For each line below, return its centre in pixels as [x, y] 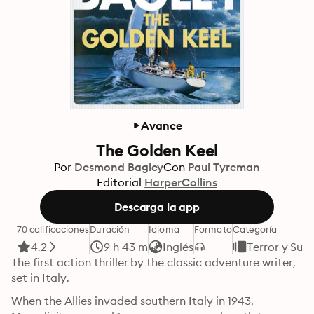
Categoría [255, 229]
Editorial [120, 182]
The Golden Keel [157, 150]
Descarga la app [157, 207]
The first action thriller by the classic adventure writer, [153, 262]
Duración [110, 229]
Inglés [178, 247]
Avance [162, 125]
